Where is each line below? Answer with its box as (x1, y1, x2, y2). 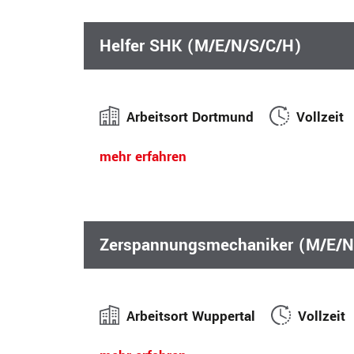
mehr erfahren (100, 146, 186, 167)
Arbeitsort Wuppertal (126, 306, 272, 326)
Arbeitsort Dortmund (126, 107, 270, 127)
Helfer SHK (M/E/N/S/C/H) (100, 33, 302, 58)
